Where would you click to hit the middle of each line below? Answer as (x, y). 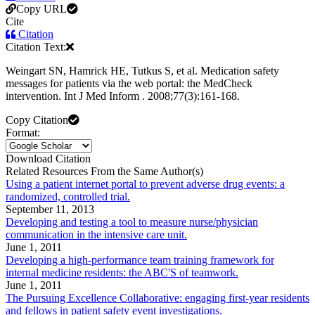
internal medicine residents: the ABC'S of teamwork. (122, 273)
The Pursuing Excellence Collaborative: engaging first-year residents (157, 298)
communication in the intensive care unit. (96, 235)
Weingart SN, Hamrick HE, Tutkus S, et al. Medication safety (142, 71)
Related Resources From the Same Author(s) (104, 172)
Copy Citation (37, 120)
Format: (23, 133)
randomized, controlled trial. (68, 197)
